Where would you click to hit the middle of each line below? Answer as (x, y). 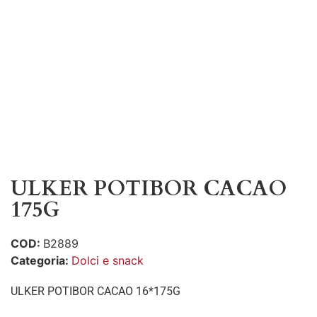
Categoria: (41, 260)
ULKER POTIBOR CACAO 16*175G (96, 291)
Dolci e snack (108, 260)
